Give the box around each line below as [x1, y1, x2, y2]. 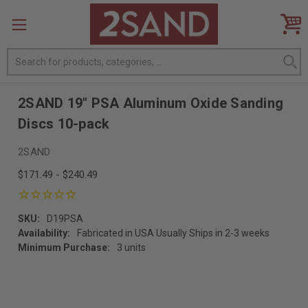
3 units [117, 241, 146, 253]
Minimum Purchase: [18, 241, 111, 253]
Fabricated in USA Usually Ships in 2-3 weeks [77, 227, 270, 239]
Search [7, 49, 40, 63]
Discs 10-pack [18, 115, 110, 132]
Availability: [18, 227, 71, 239]
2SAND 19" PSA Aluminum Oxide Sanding [18, 95, 284, 111]
